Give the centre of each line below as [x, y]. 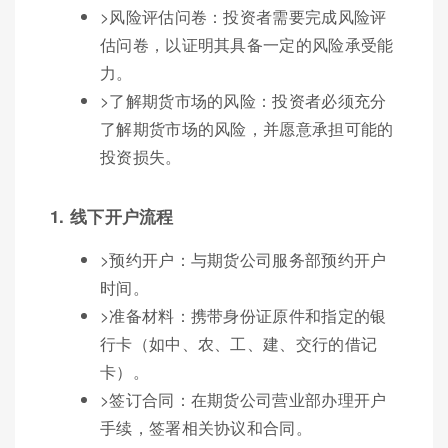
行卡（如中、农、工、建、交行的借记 [239, 343]
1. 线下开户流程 [112, 215]
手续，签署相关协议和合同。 [206, 427]
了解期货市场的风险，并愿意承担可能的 [247, 128]
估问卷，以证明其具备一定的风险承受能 [247, 44]
